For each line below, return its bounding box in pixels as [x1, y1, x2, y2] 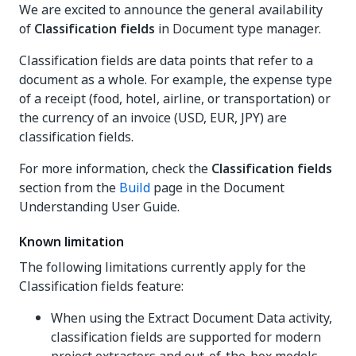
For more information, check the [19, 158, 211, 178]
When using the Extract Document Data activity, [51, 308, 332, 327]
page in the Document [150, 177, 284, 197]
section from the [19, 177, 119, 197]
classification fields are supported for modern [51, 327, 321, 346]
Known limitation [19, 231, 124, 251]
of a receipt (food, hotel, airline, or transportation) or [19, 88, 331, 108]
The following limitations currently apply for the [19, 257, 306, 277]
